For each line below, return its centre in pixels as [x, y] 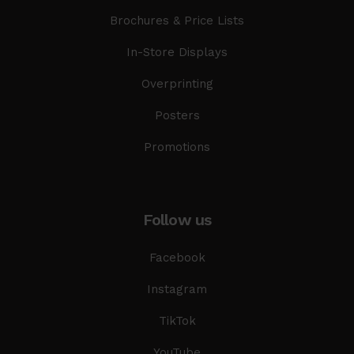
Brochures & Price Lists [177, 20]
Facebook [177, 257]
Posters [177, 115]
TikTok [177, 320]
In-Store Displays [177, 52]
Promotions [177, 147]
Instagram [177, 289]
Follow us [177, 219]
